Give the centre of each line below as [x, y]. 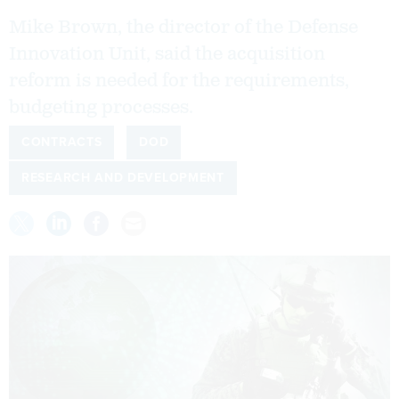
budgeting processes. [101, 107]
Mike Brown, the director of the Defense [183, 27]
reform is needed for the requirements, [179, 81]
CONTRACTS [62, 142]
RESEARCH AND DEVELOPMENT [123, 178]
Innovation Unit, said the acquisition [167, 54]
